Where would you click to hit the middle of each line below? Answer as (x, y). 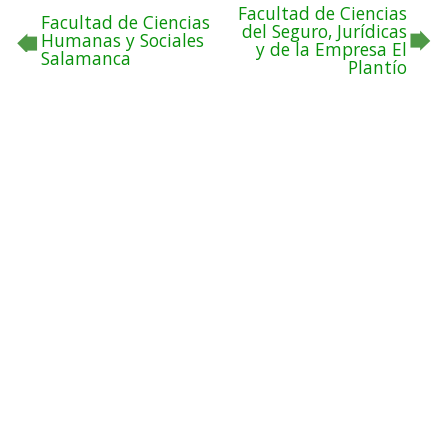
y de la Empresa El (331, 49)
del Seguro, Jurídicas (324, 31)
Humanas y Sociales (122, 40)
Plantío (377, 67)
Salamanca (86, 58)
